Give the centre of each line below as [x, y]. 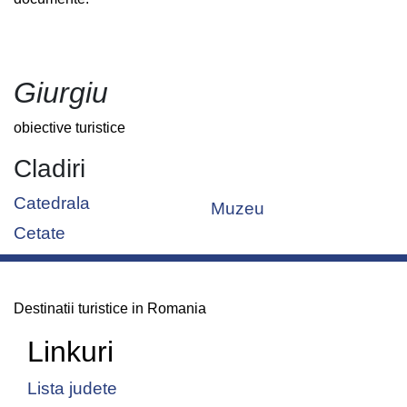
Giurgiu [61, 93]
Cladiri [50, 169]
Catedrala [52, 203]
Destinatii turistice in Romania [110, 308]
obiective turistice [69, 128]
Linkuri [70, 351]
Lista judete [72, 388]
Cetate [40, 233]
